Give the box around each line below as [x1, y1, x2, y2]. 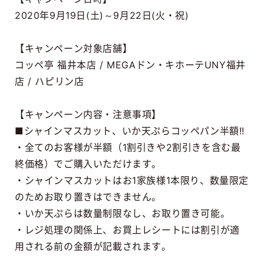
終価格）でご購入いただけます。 [14, 157, 161, 170]
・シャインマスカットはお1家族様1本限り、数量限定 [14, 174, 249, 186]
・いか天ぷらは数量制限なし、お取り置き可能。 [14, 207, 230, 219]
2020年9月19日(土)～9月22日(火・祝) [14, 9, 189, 21]
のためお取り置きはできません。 [14, 190, 161, 203]
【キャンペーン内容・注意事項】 [14, 108, 161, 120]
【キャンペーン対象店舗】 [14, 42, 133, 54]
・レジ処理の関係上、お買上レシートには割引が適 [14, 223, 240, 236]
